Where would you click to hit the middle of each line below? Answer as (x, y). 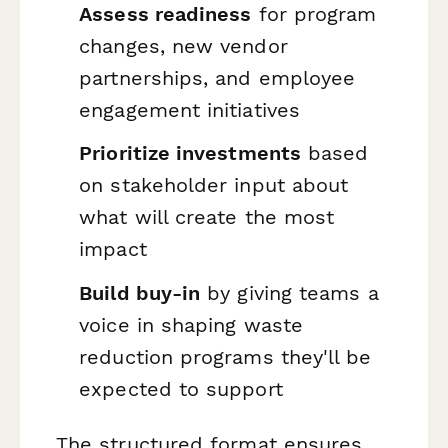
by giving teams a (289, 293)
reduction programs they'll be (225, 357)
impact (113, 249)
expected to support (181, 389)
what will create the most (207, 217)
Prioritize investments (190, 153)
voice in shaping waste (191, 325)
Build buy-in (140, 293)
